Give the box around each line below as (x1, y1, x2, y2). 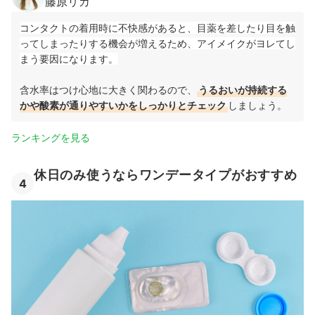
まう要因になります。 (20, 52, 118, 65)
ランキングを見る (11, 131, 90, 143)
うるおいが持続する (198, 83, 287, 96)
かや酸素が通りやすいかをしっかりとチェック (20, 98, 226, 111)
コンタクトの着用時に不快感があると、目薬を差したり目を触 (20, 21, 295, 34)
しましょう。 (228, 98, 287, 111)
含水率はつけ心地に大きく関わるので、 (20, 83, 197, 96)
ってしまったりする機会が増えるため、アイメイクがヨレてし (20, 37, 295, 49)
